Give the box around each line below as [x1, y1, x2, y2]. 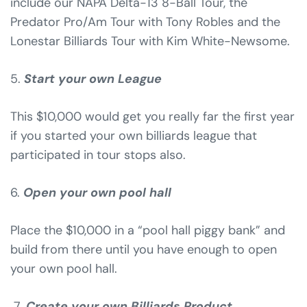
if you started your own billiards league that [10, 127, 257, 144]
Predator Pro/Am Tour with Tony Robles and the [10, 13, 280, 30]
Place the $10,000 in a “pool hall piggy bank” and [10, 221, 285, 238]
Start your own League [24, 70, 162, 87]
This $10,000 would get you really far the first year [10, 108, 295, 125]
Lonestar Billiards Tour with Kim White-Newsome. [10, 32, 290, 49]
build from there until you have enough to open [10, 241, 277, 258]
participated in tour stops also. [10, 146, 186, 163]
